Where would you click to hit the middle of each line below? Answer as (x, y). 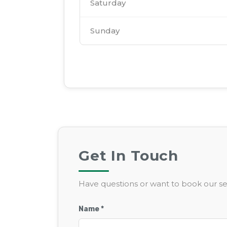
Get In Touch (129, 156)
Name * (91, 209)
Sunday (105, 31)
